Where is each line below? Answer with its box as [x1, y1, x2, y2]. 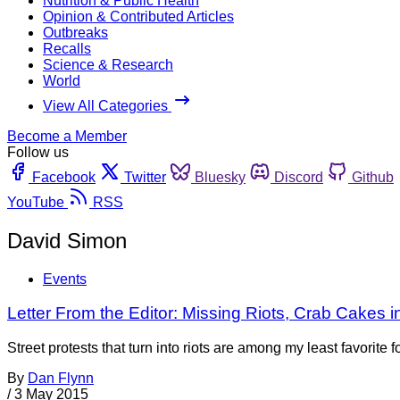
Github [352, 169, 394, 185]
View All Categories [43, 97, 171, 113]
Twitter [124, 169, 166, 185]
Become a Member [7, 128, 127, 144]
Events [43, 271, 87, 287]
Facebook [32, 169, 96, 185]
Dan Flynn [28, 371, 94, 387]
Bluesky [195, 169, 246, 185]
